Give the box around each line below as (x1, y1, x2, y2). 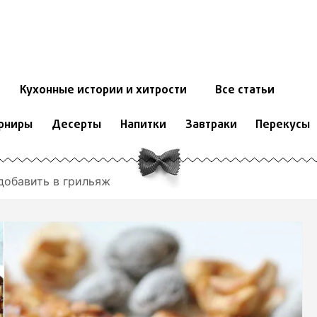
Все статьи (214, 82, 275, 100)
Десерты (51, 117, 101, 134)
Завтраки (185, 117, 237, 134)
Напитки (120, 117, 166, 134)
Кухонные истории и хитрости (19, 82, 187, 100)
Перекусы (255, 117, 311, 134)
